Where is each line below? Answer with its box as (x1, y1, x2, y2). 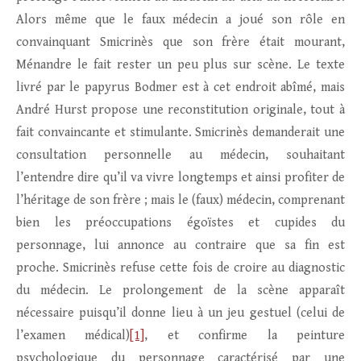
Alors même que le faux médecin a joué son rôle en (16, 12, 345, 28)
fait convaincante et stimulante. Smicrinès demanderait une (16, 125, 345, 141)
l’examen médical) (16, 328, 131, 344)
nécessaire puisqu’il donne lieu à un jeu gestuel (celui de (16, 305, 345, 322)
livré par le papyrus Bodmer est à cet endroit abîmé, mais (16, 80, 345, 96)
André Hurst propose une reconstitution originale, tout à (16, 102, 345, 118)
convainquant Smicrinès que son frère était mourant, (16, 35, 345, 51)
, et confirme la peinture (144, 328, 346, 344)
